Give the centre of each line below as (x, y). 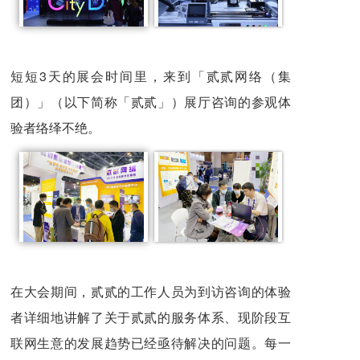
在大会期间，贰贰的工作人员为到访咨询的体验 (151, 291)
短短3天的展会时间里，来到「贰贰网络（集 (151, 76)
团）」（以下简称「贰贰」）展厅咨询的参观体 (151, 101)
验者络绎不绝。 (55, 127)
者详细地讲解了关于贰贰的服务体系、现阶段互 (151, 317)
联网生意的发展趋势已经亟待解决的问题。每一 (151, 342)
